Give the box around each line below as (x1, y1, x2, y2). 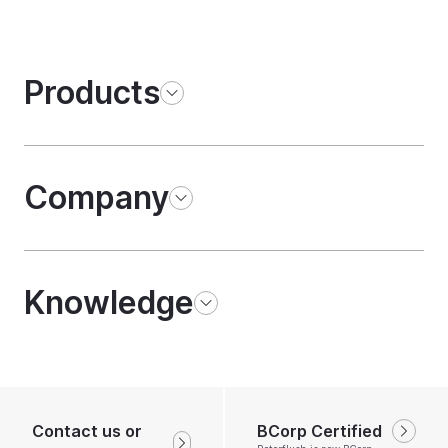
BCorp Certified (257, 421, 382, 442)
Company (24, 178, 169, 218)
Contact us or (32, 421, 142, 442)
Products (24, 73, 160, 113)
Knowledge (24, 283, 194, 323)
